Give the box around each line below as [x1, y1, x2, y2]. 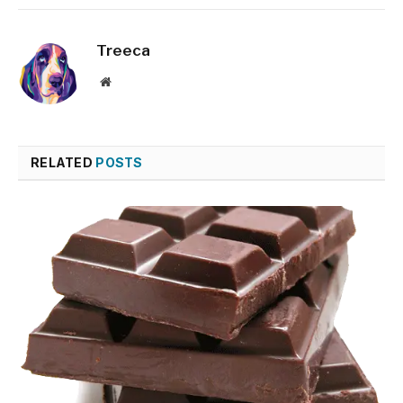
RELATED [31, 155, 96, 171]
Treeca [96, 41, 150, 60]
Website [110, 75, 150, 88]
